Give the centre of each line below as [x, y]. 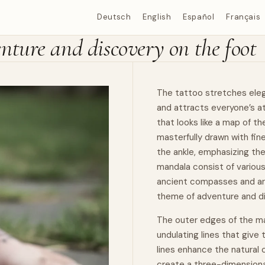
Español [199, 17]
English [157, 17]
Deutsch [114, 17]
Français [243, 17]
